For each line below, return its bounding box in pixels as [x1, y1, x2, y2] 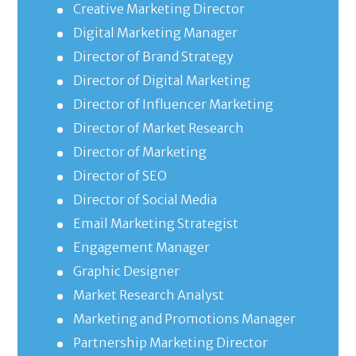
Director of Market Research [73, 120, 245, 137]
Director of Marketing [73, 144, 207, 161]
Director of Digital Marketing [73, 72, 251, 89]
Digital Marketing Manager [73, 25, 238, 41]
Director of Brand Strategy [73, 48, 234, 65]
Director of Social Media [73, 192, 218, 208]
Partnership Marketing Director [73, 335, 269, 351]
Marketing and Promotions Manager [73, 311, 296, 327]
